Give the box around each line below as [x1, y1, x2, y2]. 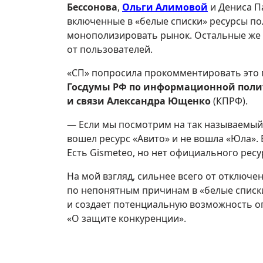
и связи [67, 95, 104, 107]
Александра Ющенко [107, 95, 211, 107]
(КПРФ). [211, 95, 248, 107]
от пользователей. [67, 43, 153, 56]
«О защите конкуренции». [67, 212, 186, 225]
